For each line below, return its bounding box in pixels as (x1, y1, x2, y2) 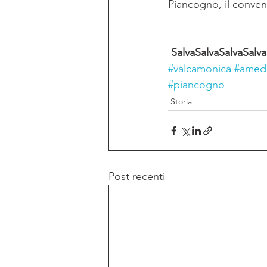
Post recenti (108, 170, 165, 183)
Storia (170, 96, 192, 107)
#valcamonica (168, 62, 231, 75)
